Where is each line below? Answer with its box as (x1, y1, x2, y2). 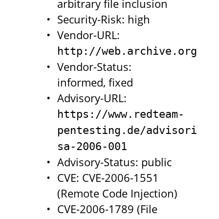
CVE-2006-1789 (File (57, 202, 157, 217)
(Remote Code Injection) (57, 186, 177, 201)
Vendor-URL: (57, 28, 120, 43)
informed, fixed (57, 75, 133, 90)
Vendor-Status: (57, 60, 131, 74)
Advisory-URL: (57, 91, 127, 106)
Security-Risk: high (57, 12, 150, 27)
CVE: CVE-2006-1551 (57, 171, 159, 185)
